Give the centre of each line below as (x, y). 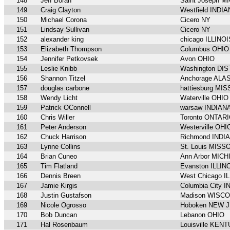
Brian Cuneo (59, 157)
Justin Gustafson (66, 196)
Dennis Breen (61, 176)
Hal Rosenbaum (64, 225)
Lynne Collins (61, 147)
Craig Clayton (61, 10)
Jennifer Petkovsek (69, 59)
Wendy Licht (59, 98)
